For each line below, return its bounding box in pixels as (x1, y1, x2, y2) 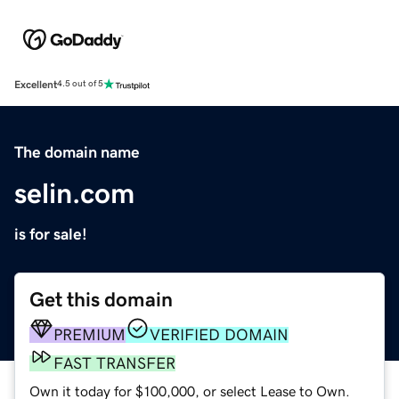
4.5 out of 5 (57, 79, 103, 89)
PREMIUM (53, 326, 126, 343)
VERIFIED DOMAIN (150, 326, 289, 343)
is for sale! (14, 225, 87, 242)
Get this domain (29, 289, 173, 310)
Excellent (14, 78, 57, 90)
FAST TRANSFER (53, 354, 175, 371)
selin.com (14, 178, 134, 208)
